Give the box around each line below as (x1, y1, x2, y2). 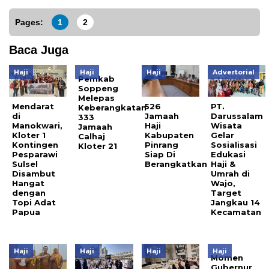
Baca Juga (9, 43, 68, 57)
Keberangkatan (78, 103, 147, 113)
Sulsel (12, 159, 38, 169)
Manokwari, (12, 121, 62, 131)
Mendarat (12, 101, 54, 112)
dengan (12, 188, 46, 198)
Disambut (12, 169, 55, 179)
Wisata (211, 121, 243, 131)
